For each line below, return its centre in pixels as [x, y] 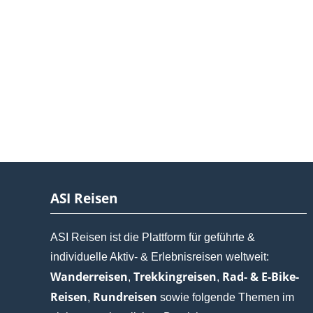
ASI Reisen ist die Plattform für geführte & [153, 237]
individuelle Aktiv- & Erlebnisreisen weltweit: [160, 256]
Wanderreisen [89, 276]
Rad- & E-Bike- [261, 276]
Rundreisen [125, 297]
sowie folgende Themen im [226, 297]
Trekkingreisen [175, 276]
